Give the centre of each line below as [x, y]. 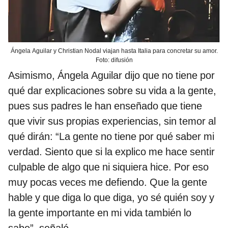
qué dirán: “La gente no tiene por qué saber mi [111, 137]
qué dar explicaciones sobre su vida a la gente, [112, 91]
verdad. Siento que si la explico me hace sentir [111, 152]
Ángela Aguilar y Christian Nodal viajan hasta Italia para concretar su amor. [114, 51]
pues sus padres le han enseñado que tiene [105, 106]
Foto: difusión [114, 60]
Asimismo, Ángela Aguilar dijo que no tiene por [111, 76]
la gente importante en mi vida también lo [100, 213]
